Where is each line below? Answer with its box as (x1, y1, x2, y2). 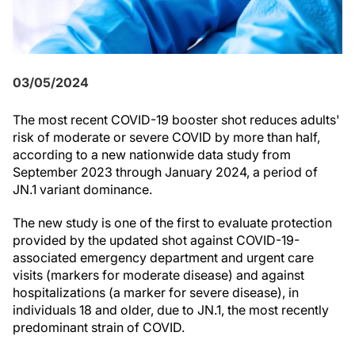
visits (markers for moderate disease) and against (13, 267, 304, 283)
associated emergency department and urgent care (13, 250, 314, 265)
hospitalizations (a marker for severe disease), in (13, 284, 299, 300)
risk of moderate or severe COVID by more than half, (13, 129, 320, 145)
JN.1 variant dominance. (13, 181, 152, 197)
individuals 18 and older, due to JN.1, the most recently (13, 302, 329, 318)
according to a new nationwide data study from (13, 147, 291, 162)
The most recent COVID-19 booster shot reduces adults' (13, 112, 340, 128)
